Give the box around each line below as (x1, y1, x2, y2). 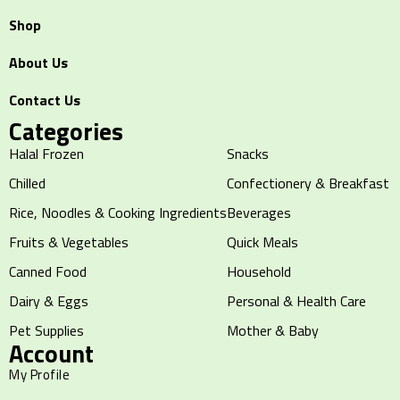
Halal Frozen (9, 143, 84, 165)
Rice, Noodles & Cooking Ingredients (9, 202, 227, 224)
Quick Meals (227, 231, 298, 254)
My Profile (9, 364, 70, 386)
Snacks (227, 143, 269, 165)
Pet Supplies (9, 320, 84, 342)
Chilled (9, 172, 46, 195)
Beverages (227, 202, 291, 224)
